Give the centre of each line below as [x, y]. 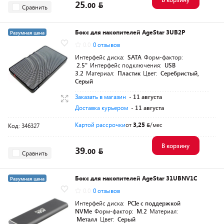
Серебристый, [180, 73]
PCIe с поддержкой [154, 203]
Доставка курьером [101, 107]
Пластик [129, 73]
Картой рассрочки [100, 124]
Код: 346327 [24, 125]
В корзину [175, 145]
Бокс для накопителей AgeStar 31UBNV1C [136, 178]
